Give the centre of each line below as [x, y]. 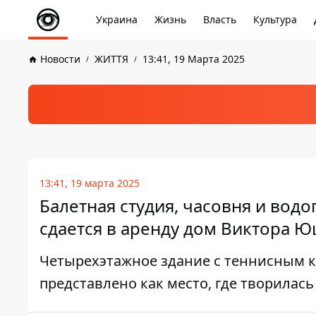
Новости [60, 59]
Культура [275, 19]
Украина [117, 19]
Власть [220, 19]
